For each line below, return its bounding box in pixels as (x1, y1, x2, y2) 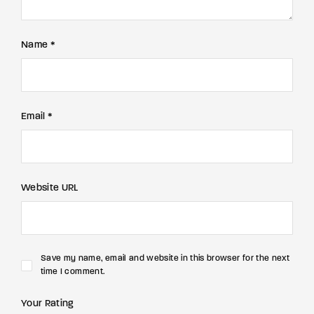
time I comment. (41, 268, 105, 276)
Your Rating (21, 299, 74, 309)
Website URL (21, 183, 78, 193)
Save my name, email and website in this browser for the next (41, 254, 290, 263)
